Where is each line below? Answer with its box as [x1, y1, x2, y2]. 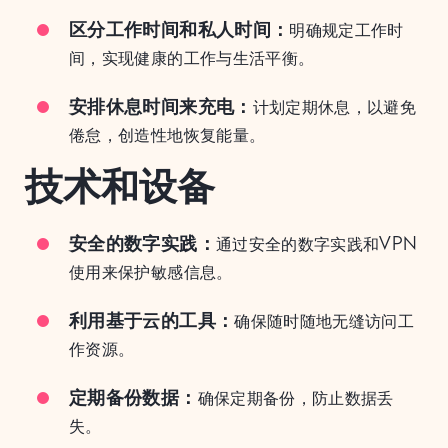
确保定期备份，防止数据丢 [197, 385, 394, 410]
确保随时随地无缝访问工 [234, 308, 415, 333]
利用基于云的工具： [69, 306, 235, 333]
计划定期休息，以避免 [252, 94, 417, 119]
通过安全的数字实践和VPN [215, 231, 418, 256]
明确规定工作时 [289, 17, 404, 42]
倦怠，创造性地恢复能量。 [69, 122, 266, 147]
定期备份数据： [69, 383, 198, 410]
